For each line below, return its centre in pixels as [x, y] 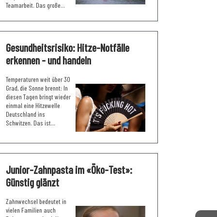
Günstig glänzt [32, 182]
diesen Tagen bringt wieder [38, 96]
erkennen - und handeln [48, 60]
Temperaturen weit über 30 [38, 79]
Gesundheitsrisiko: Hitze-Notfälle [68, 47]
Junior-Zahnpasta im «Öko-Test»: [69, 169]
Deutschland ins [25, 114]
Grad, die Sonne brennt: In [37, 88]
